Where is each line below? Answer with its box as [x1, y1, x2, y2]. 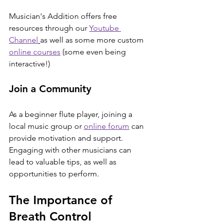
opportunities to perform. [9, 168, 99, 178]
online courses [9, 47, 60, 56]
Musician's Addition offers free [9, 11, 119, 21]
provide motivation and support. [9, 133, 125, 143]
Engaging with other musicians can [9, 145, 133, 155]
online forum [84, 121, 129, 131]
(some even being [60, 47, 128, 56]
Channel [9, 35, 38, 45]
